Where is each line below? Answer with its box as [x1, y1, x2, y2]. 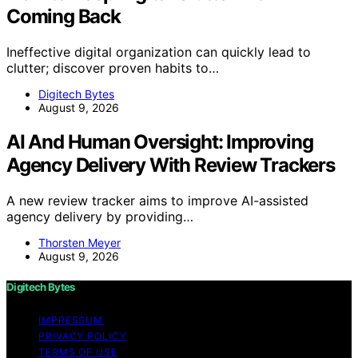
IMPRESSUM [38, 314, 104, 327]
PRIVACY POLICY [38, 330, 127, 343]
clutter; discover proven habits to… [6, 60, 219, 77]
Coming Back [6, 5, 121, 29]
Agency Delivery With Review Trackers [6, 153, 335, 177]
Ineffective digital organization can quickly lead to [6, 44, 311, 61]
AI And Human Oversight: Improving [6, 130, 313, 154]
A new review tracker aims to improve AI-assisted [6, 192, 308, 209]
